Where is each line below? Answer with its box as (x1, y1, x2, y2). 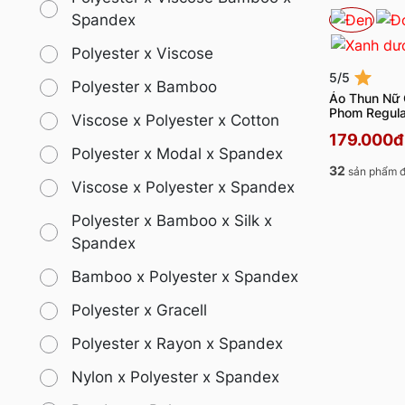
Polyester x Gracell (71, 301, 207, 320)
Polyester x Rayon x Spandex (71, 334, 283, 353)
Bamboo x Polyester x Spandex (71, 268, 298, 287)
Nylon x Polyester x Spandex (71, 368, 279, 387)
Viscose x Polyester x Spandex (71, 178, 295, 197)
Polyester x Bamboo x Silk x (71, 212, 272, 231)
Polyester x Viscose (71, 44, 213, 63)
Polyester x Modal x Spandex (71, 145, 283, 164)
